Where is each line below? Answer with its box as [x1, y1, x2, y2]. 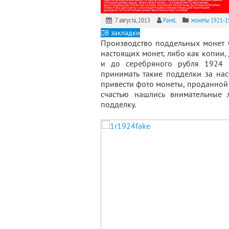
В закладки [105, 28, 140, 37]
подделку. [101, 99, 136, 109]
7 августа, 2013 [113, 16, 155, 25]
